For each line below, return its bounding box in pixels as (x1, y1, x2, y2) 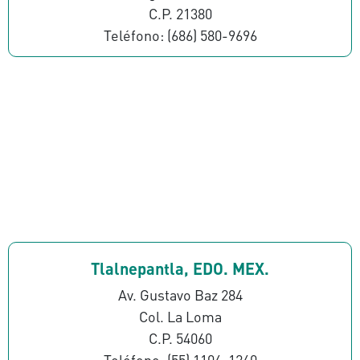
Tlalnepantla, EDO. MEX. (91, 258, 269, 280)
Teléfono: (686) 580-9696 (103, 25, 257, 44)
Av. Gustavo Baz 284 (117, 284, 243, 304)
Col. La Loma (138, 306, 222, 325)
